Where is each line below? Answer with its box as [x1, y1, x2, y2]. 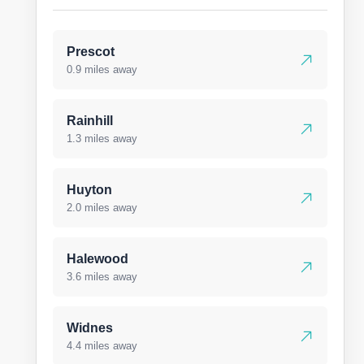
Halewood [67, 252, 128, 266]
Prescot [67, 45, 115, 58]
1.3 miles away [67, 132, 137, 145]
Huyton [67, 183, 112, 197]
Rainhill [67, 114, 113, 128]
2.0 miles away [67, 201, 137, 214]
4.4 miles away [67, 340, 137, 352]
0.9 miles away [67, 63, 137, 76]
